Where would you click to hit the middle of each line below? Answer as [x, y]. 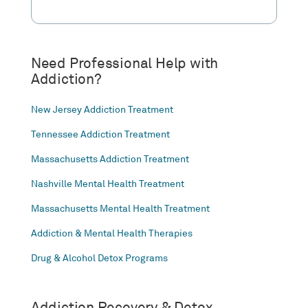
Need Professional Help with [124, 63]
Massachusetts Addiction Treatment [110, 159]
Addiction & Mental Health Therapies [111, 233]
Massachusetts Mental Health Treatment [120, 208]
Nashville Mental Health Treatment [107, 184]
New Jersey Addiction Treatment [102, 109]
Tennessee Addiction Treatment [100, 134]
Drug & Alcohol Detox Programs [99, 258]
